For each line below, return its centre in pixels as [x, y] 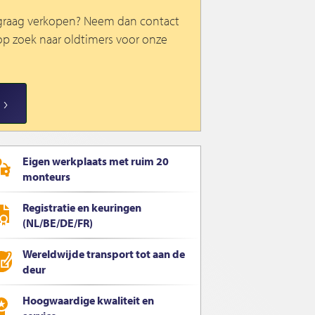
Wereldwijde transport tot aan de [104, 254]
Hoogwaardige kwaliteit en [88, 301]
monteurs [46, 177]
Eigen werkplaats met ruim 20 [96, 161]
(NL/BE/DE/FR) [58, 223]
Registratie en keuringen [82, 208]
